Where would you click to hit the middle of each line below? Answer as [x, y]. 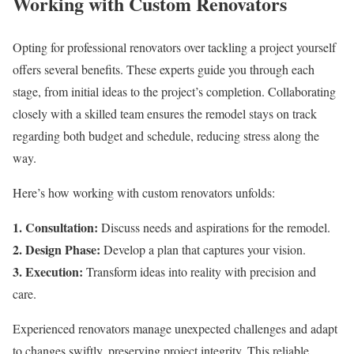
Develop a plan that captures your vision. [203, 249]
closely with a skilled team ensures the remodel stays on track [165, 113]
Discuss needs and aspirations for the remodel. [214, 227]
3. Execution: [48, 271]
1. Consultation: [55, 227]
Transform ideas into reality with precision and [200, 271]
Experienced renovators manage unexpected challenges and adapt [175, 328]
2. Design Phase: [56, 249]
